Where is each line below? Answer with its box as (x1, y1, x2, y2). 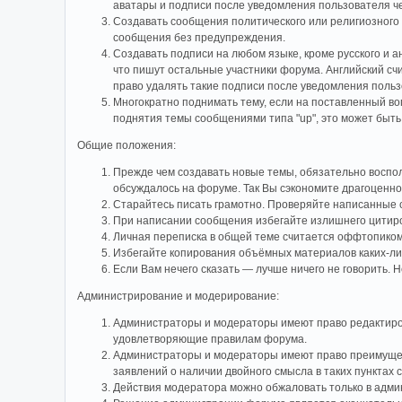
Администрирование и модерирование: (77, 289, 280, 302)
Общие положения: (77, 138, 177, 152)
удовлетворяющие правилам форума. (113, 332, 308, 345)
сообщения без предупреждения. (113, 31, 286, 44)
